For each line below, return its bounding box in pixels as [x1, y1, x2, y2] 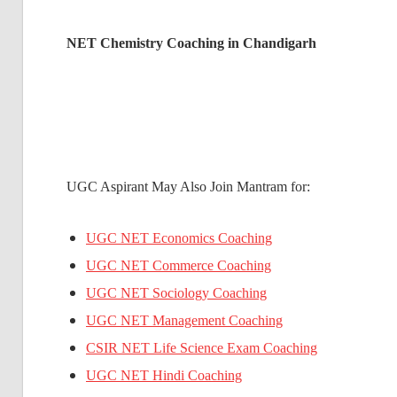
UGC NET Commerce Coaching [86, 258, 271, 274]
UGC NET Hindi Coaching [86, 368, 242, 384]
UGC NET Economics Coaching [86, 230, 272, 246]
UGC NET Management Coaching [86, 313, 283, 329]
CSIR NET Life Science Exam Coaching [86, 340, 317, 356]
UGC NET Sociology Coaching [86, 285, 267, 301]
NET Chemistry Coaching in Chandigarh [66, 35, 316, 51]
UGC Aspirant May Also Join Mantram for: [66, 179, 310, 195]
